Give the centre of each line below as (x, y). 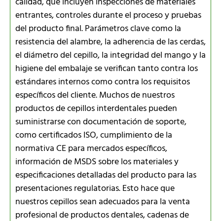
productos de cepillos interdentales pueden (96, 109)
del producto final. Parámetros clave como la (98, 29)
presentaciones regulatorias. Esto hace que (95, 188)
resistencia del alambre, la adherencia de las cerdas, (110, 42)
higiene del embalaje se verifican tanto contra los (107, 69)
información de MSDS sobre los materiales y (97, 162)
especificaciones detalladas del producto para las (106, 175)
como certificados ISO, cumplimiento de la (94, 135)
